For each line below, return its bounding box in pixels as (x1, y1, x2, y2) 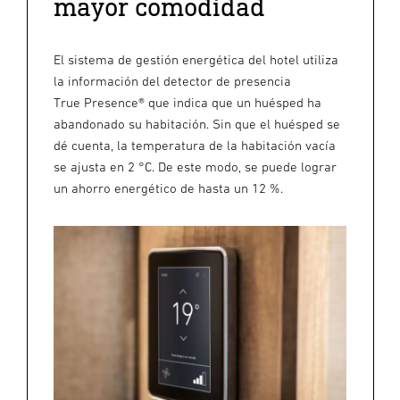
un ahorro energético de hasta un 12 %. (54, 180, 283, 196)
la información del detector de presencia (54, 73, 291, 89)
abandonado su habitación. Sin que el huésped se (54, 116, 340, 132)
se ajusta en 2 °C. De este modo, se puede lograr (54, 159, 337, 175)
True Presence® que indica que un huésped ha (54, 95, 321, 111)
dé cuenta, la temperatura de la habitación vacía (54, 137, 336, 154)
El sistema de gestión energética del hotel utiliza (54, 52, 338, 68)
